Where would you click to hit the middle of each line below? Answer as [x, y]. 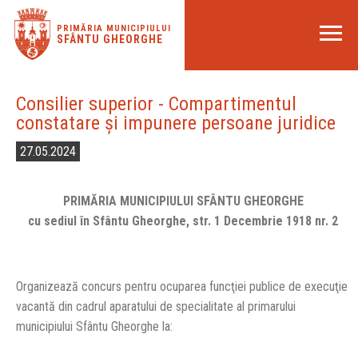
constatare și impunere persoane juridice [176, 123]
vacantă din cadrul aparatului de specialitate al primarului [156, 306]
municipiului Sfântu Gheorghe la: [94, 326]
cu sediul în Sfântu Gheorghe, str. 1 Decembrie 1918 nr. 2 [183, 221]
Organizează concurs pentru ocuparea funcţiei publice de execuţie [182, 286]
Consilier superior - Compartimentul [156, 104]
